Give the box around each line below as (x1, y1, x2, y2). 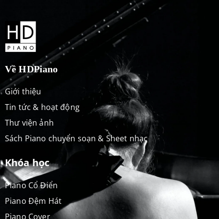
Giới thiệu (5, 86, 42, 97)
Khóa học (5, 156, 50, 170)
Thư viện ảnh (5, 117, 54, 129)
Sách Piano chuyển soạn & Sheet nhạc (5, 133, 148, 144)
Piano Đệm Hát (5, 196, 62, 207)
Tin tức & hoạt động (5, 102, 80, 113)
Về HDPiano (5, 64, 58, 75)
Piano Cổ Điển (5, 180, 58, 191)
